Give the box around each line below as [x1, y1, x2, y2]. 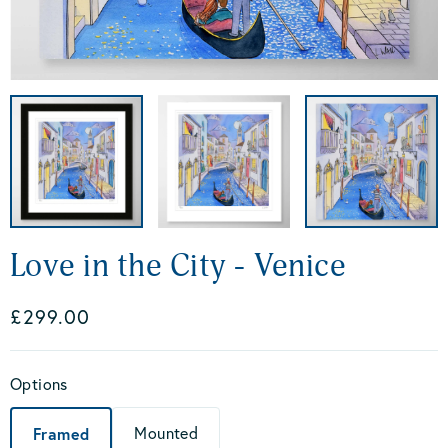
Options [10, 373, 68, 394]
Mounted [134, 422, 199, 443]
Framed [33, 422, 90, 444]
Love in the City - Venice [10, 245, 346, 286]
